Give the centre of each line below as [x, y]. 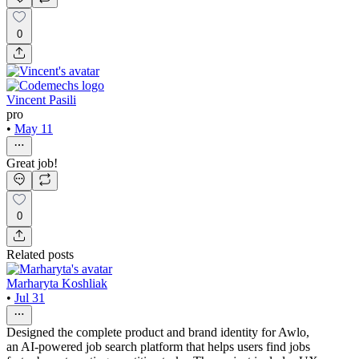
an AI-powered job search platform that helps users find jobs [158, 346]
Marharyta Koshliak [57, 283]
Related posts [40, 254]
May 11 [34, 128]
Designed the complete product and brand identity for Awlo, [158, 332]
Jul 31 [30, 297]
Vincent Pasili [41, 99]
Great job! [32, 163]
